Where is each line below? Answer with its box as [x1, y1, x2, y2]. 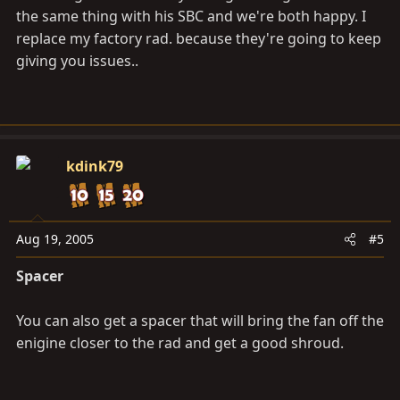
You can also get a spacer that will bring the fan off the [16, 311, 384, 330]
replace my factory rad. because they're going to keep [16, 29, 381, 48]
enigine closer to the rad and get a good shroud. [16, 333, 344, 353]
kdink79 [66, 156, 123, 176]
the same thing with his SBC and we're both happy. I [16, 6, 366, 26]
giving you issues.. [16, 51, 138, 71]
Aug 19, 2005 [16, 230, 94, 247]
